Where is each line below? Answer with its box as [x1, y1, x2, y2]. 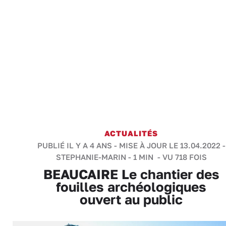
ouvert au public [80, 192, 183, 207]
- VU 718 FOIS [155, 152, 207, 161]
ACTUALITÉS [104, 129, 158, 138]
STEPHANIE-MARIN [55, 152, 126, 161]
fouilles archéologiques [56, 179, 206, 195]
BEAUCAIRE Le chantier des [43, 166, 219, 182]
